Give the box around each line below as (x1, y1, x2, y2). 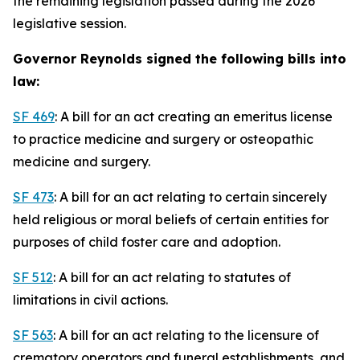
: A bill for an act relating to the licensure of (53, 327, 319, 343)
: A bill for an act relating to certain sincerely (54, 189, 327, 205)
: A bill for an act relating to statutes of (53, 269, 291, 285)
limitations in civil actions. (13, 292, 171, 308)
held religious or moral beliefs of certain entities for (13, 211, 329, 227)
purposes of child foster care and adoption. (13, 234, 284, 250)
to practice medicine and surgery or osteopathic (13, 131, 313, 147)
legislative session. (13, 15, 129, 31)
